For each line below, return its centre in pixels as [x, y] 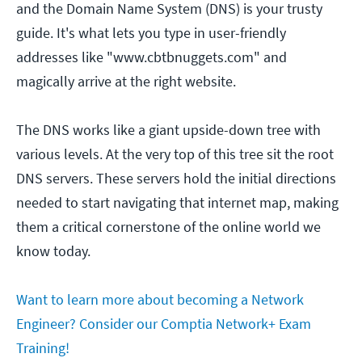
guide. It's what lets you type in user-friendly [151, 33]
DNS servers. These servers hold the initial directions [176, 179]
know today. [53, 251]
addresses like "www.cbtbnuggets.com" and [152, 57]
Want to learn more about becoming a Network [160, 300]
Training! [43, 348]
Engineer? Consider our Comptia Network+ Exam [164, 324]
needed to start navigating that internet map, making [177, 203]
